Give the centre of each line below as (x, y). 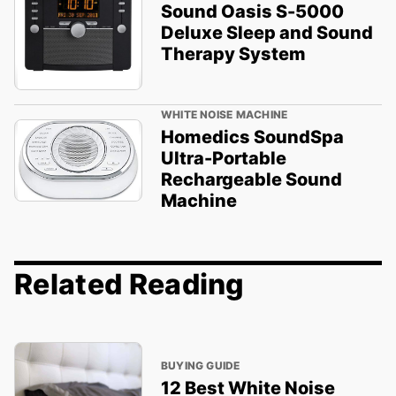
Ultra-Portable (223, 159)
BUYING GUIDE (200, 365)
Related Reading (129, 285)
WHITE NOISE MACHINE (224, 115)
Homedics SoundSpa (252, 137)
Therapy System (233, 53)
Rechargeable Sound (251, 180)
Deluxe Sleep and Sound (267, 32)
